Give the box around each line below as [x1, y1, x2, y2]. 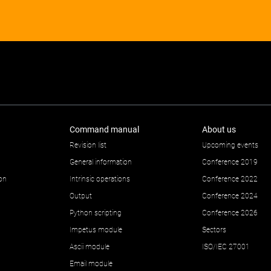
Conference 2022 [202, 175, 258, 183]
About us [202, 125, 236, 134]
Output [70, 192, 92, 200]
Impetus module [70, 226, 122, 234]
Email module [70, 260, 113, 268]
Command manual [70, 125, 139, 134]
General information [70, 158, 132, 166]
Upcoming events [202, 141, 258, 149]
